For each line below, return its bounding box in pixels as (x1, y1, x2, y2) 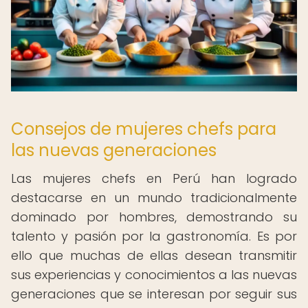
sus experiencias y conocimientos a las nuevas (11, 266, 297, 283)
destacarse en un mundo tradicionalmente (11, 189, 297, 206)
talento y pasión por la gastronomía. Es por (11, 228, 297, 245)
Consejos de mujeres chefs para (11, 118, 276, 140)
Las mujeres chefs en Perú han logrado (11, 170, 297, 187)
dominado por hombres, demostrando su (11, 208, 297, 225)
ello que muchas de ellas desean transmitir (11, 247, 297, 264)
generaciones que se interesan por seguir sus (11, 285, 297, 302)
